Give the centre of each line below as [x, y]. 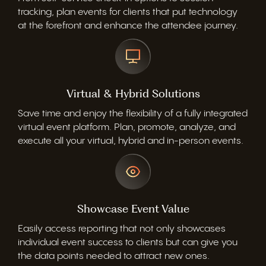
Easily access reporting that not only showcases [122, 229]
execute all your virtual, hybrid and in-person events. [131, 141]
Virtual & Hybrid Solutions [133, 93]
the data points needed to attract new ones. [114, 256]
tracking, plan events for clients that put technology [128, 12]
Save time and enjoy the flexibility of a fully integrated [133, 113]
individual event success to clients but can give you [128, 242]
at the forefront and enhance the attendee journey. [128, 26]
